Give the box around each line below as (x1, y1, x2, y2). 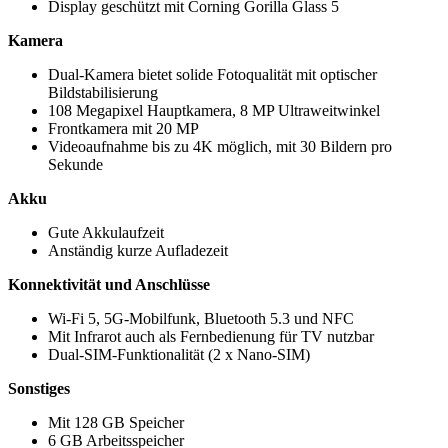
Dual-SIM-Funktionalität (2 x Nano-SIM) (48, 346, 310, 364)
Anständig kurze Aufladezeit (48, 242, 228, 260)
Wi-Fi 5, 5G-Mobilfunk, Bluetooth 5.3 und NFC (48, 310, 354, 328)
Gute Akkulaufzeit (48, 224, 164, 242)
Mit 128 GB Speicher (48, 414, 184, 432)
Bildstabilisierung (48, 84, 158, 102)
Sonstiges (8, 380, 70, 398)
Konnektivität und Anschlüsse (8, 276, 210, 294)
